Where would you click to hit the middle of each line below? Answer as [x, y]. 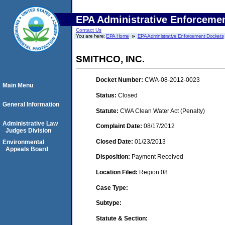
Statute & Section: [122, 218]
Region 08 [153, 172]
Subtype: [109, 203]
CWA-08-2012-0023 [172, 80]
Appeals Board [27, 149]
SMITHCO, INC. [110, 59]
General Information [31, 104]
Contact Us [89, 30]
